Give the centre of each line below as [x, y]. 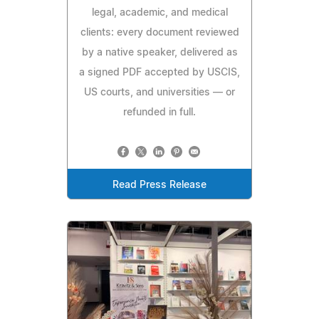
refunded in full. [159, 113]
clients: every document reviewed [159, 33]
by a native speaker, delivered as [159, 53]
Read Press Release [159, 185]
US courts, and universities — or [159, 93]
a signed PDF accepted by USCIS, [159, 73]
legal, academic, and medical [159, 13]
